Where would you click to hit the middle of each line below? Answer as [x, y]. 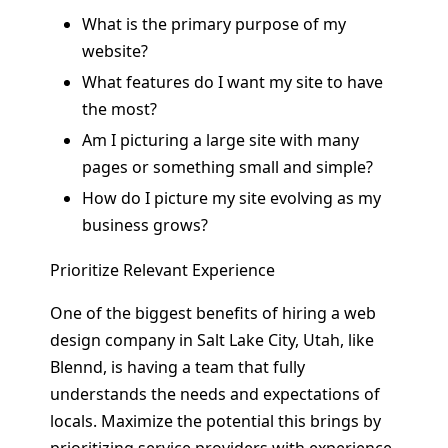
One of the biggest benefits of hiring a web [213, 312]
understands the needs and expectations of [215, 393]
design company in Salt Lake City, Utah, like [212, 339]
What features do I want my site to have [232, 81]
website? [115, 50]
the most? [119, 108]
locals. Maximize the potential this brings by [215, 420]
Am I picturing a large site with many [220, 139]
